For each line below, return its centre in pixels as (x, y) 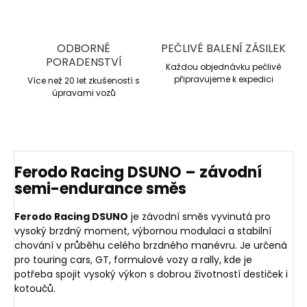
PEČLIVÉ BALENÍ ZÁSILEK (223, 49)
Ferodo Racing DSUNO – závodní (138, 172)
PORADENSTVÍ (84, 62)
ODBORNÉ (84, 49)
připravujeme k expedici (223, 79)
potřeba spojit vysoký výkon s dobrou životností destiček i (151, 274)
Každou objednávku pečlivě (223, 67)
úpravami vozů (84, 93)
